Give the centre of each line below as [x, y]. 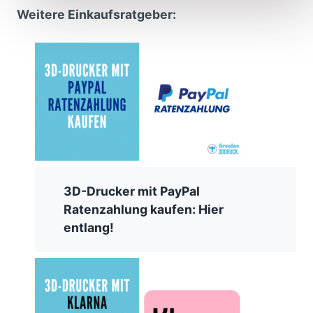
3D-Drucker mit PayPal [132, 191]
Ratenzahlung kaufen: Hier [144, 209]
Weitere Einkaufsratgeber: [96, 15]
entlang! [89, 227]
